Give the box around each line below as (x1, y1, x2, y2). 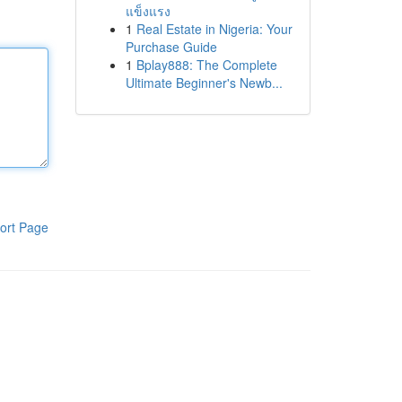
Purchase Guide (125, 38, 217, 56)
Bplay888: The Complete (135, 56, 277, 74)
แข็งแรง (125, 2, 170, 20)
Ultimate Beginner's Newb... (125, 74, 283, 92)
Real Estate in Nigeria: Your (135, 20, 293, 38)
